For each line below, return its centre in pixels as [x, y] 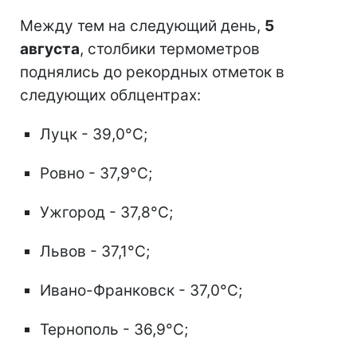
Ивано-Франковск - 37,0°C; [141, 290]
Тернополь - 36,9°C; [114, 329]
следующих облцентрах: [110, 95]
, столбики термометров [170, 49]
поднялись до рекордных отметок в [152, 72]
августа [50, 49]
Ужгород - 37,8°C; [106, 212]
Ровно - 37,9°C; [96, 173]
